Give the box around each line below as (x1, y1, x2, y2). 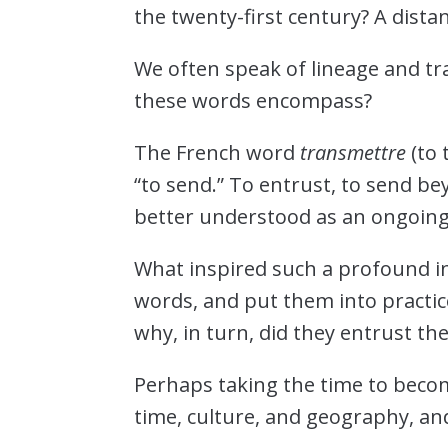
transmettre (300, 138, 407, 166)
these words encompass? (134, 86, 373, 114)
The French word (134, 138, 301, 166)
